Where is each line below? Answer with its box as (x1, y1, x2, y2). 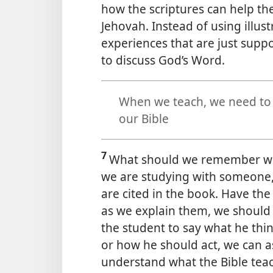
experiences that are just (101, 35, 241, 52)
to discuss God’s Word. (101, 52, 225, 69)
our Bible (118, 110, 169, 127)
